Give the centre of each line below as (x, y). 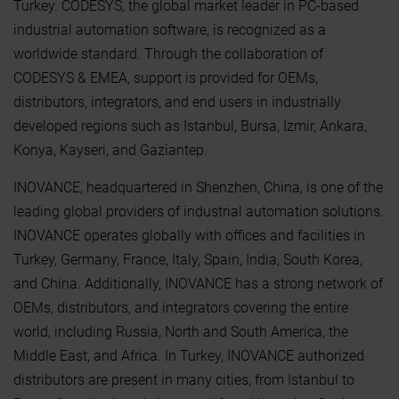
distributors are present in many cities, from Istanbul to (184, 379)
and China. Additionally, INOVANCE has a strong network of (198, 283)
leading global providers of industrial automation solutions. (199, 211)
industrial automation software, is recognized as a (170, 29)
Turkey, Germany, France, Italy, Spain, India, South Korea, (188, 259)
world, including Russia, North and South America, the (181, 331)
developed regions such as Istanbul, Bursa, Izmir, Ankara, (190, 126)
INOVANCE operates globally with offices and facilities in (189, 235)
